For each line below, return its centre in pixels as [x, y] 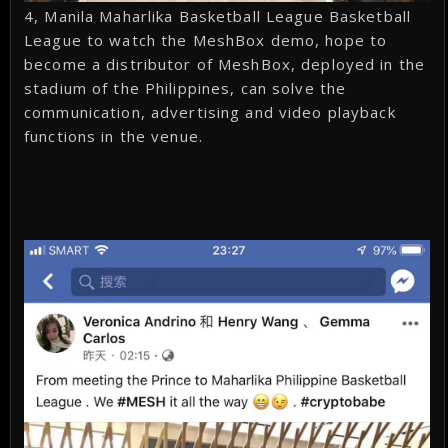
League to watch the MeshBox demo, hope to [206, 40]
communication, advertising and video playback [210, 112]
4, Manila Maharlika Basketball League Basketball [218, 16]
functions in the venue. [113, 136]
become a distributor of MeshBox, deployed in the [225, 64]
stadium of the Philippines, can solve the [185, 88]
